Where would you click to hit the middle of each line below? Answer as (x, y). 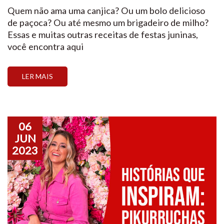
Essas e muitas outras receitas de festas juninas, (103, 34)
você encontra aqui (45, 46)
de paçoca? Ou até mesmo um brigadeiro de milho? (108, 22)
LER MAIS (37, 76)
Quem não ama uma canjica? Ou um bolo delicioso (106, 10)
